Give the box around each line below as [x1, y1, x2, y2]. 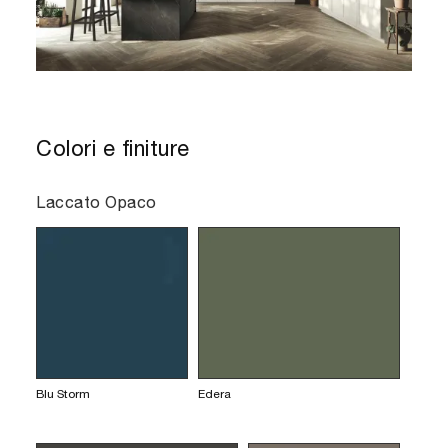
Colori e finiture [36, 134, 190, 161]
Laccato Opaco [36, 192, 157, 211]
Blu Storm [36, 386, 90, 401]
